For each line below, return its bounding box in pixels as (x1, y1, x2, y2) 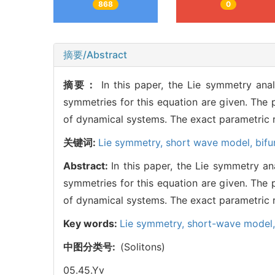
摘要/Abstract (63, 48, 127, 61)
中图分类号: (63, 241, 120, 254)
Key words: (63, 217, 120, 230)
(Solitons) (120, 241, 165, 254)
